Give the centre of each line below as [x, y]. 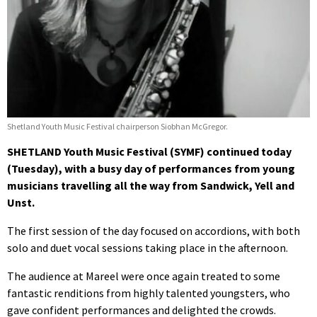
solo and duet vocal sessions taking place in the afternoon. [148, 247]
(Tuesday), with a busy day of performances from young [151, 168]
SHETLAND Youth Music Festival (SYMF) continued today [149, 151]
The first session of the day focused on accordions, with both [154, 230]
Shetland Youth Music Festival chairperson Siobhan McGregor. [117, 126]
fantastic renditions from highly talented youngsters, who [149, 293]
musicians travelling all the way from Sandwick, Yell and [151, 185]
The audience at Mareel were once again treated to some [144, 276]
